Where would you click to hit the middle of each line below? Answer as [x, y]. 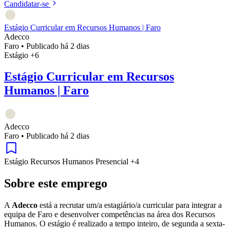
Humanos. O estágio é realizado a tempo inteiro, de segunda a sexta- [114, 224]
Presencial [113, 162]
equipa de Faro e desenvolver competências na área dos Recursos [110, 215]
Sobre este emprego [56, 184]
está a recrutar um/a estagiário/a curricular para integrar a [130, 205]
